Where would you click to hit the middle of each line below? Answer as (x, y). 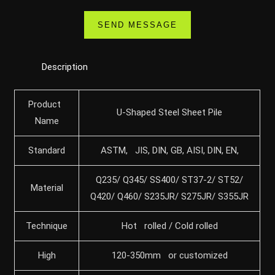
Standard (47, 150)
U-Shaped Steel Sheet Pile (170, 112)
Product (47, 104)
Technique (47, 226)
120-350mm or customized (169, 255)
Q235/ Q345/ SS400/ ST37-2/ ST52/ (170, 180)
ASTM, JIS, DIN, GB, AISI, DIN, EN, (169, 150)
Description (65, 67)
